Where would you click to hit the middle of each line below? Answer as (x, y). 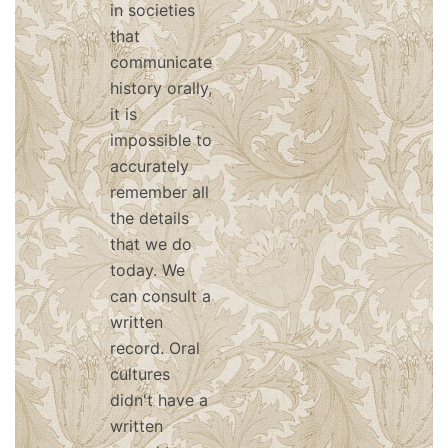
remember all (159, 192)
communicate (161, 62)
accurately (149, 166)
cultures (140, 374)
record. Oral (155, 348)
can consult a (160, 296)
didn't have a (159, 400)
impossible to (161, 140)
